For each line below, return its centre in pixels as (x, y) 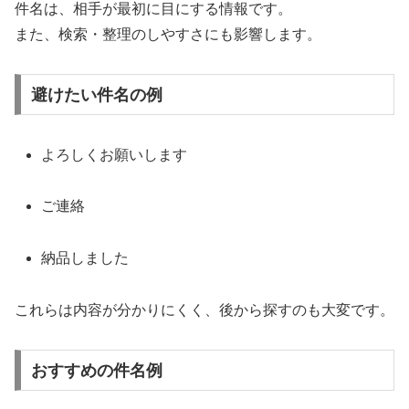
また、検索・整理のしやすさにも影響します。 (168, 34)
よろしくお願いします (115, 154)
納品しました (85, 258)
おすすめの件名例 (96, 370)
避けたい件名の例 (96, 94)
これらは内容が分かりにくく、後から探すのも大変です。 (204, 309)
